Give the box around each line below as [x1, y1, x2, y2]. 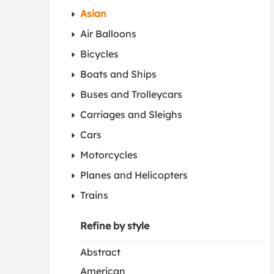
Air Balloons [80, 28, 136, 40]
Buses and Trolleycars [80, 88, 182, 100]
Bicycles [80, 48, 119, 60]
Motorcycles [80, 149, 138, 161]
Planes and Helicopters [80, 169, 188, 181]
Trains [80, 189, 108, 201]
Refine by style [80, 220, 149, 232]
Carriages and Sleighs [80, 108, 182, 120]
